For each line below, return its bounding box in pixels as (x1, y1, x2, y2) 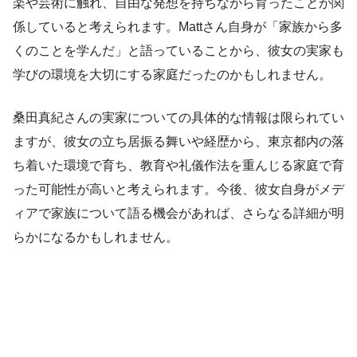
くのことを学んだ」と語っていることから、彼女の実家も (13, 44, 344, 58)
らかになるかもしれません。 (13, 230, 178, 245)
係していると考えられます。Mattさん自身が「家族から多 (13, 20, 343, 34)
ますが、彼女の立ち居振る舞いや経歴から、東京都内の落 (13, 135, 344, 149)
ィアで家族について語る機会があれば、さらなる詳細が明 (13, 206, 344, 221)
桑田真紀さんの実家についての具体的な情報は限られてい (13, 111, 344, 125)
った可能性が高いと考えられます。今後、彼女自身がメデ (13, 182, 344, 197)
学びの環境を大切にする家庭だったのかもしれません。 (13, 68, 331, 82)
